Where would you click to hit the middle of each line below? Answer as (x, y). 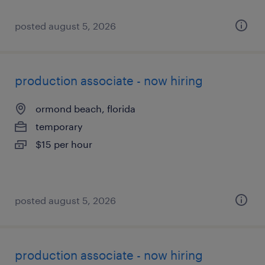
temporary (59, 126)
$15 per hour (64, 144)
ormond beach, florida (85, 109)
